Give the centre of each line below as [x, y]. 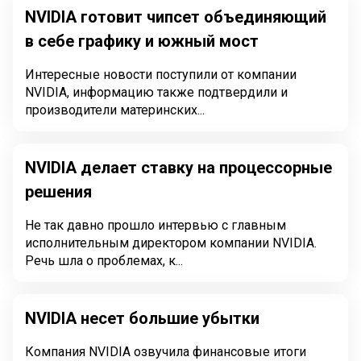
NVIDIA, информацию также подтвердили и [156, 92]
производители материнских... [115, 110]
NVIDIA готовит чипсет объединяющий [176, 17]
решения [58, 192]
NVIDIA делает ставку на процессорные [178, 168]
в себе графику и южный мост [142, 41]
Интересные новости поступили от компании [161, 75]
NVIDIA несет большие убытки [142, 318]
